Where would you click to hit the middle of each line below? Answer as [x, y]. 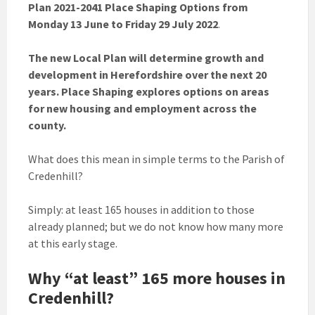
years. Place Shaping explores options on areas [149, 92]
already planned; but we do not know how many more [156, 227]
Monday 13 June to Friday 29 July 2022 [123, 24]
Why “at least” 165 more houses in [157, 278]
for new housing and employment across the [142, 109]
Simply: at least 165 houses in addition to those [141, 210]
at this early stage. [73, 244]
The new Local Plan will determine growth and [146, 58]
